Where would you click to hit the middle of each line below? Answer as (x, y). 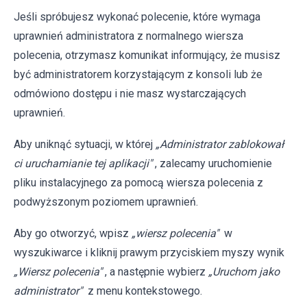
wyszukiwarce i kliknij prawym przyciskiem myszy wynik (149, 253)
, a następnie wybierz (155, 272)
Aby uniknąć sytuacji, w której (85, 145)
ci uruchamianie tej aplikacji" (83, 164)
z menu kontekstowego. (144, 291)
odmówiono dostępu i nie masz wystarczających (130, 94)
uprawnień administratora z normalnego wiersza (128, 36)
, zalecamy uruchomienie (213, 164)
